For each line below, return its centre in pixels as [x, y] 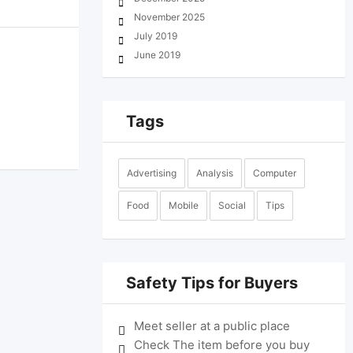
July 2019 [155, 36]
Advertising [151, 173]
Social [232, 205]
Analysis [214, 173]
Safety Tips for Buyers [212, 283]
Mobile [183, 205]
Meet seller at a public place [212, 326]
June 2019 [157, 55]
